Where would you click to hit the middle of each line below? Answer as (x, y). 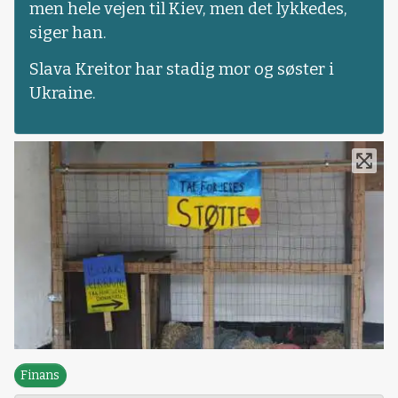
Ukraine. (63, 94)
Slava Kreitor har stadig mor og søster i (182, 70)
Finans (40, 376)
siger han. (68, 33)
